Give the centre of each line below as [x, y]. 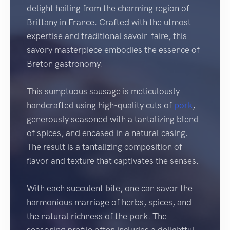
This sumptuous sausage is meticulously [103, 92]
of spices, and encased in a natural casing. [107, 133]
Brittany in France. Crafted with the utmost [109, 22]
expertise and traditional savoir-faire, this [107, 36]
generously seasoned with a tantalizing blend [113, 119]
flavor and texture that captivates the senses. [113, 161]
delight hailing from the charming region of [108, 8]
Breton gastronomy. [64, 64]
